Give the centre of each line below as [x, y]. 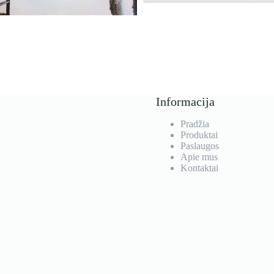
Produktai [199, 135]
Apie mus [199, 157]
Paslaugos [200, 146]
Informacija [186, 102]
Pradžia [195, 124]
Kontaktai [200, 168]
